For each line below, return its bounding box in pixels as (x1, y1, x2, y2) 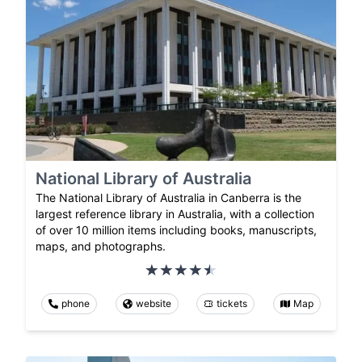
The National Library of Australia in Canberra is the (36, 190, 301, 204)
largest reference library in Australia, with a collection (36, 206, 314, 221)
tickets (217, 297, 248, 309)
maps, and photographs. (36, 238, 166, 253)
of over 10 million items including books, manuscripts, (36, 222, 317, 237)
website (135, 297, 171, 309)
